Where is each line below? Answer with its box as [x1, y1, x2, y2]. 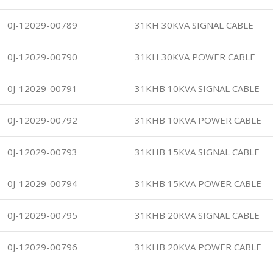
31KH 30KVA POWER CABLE [135, 50, 255, 63]
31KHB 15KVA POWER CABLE [135, 177, 261, 190]
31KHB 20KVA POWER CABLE [135, 240, 261, 253]
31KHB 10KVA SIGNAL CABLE [135, 82, 260, 94]
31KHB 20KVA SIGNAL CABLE [135, 208, 260, 221]
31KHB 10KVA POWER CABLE [135, 113, 261, 126]
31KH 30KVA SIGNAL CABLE [135, 18, 253, 31]
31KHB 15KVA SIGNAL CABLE [135, 145, 260, 158]
